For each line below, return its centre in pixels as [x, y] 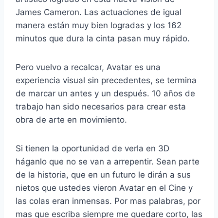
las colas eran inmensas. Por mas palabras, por [108, 201]
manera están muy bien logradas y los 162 [99, 26]
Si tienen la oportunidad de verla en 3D [92, 149]
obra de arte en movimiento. [71, 120]
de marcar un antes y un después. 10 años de [105, 94]
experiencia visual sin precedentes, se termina [106, 81]
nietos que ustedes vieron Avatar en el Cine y [104, 188]
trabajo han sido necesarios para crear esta [101, 107]
